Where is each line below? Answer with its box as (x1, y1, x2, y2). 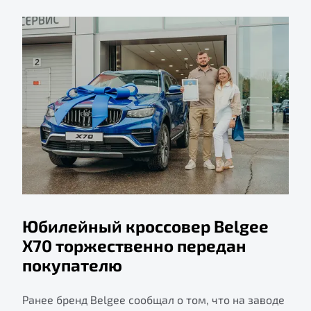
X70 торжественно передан (22, 235, 246, 255)
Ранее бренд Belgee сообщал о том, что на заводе (22, 292, 285, 306)
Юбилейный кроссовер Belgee (22, 215, 269, 236)
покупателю (22, 254, 122, 275)
